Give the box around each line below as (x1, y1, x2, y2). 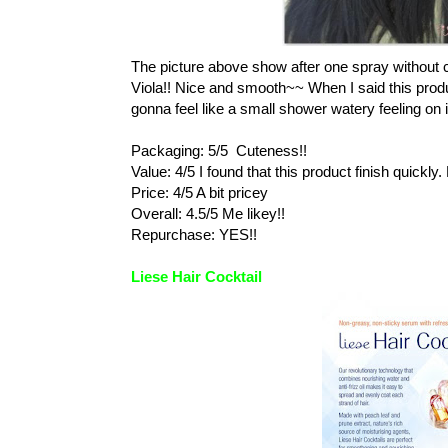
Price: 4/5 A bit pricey (131, 183, 268, 201)
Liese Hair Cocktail (131, 267, 262, 285)
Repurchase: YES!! (131, 225, 257, 243)
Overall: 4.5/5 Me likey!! (131, 204, 285, 222)
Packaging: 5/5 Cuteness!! (131, 141, 307, 159)
